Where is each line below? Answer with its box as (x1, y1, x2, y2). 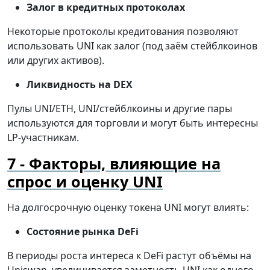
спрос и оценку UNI (7, 171, 163, 192)
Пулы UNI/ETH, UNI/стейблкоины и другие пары (7, 102, 232, 116)
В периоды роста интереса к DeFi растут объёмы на (7, 249, 251, 263)
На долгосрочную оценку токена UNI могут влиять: (7, 201, 249, 215)
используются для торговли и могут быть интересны (7, 116, 258, 130)
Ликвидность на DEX (27, 78, 133, 92)
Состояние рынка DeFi (27, 225, 139, 239)
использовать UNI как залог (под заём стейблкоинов (7, 39, 257, 53)
